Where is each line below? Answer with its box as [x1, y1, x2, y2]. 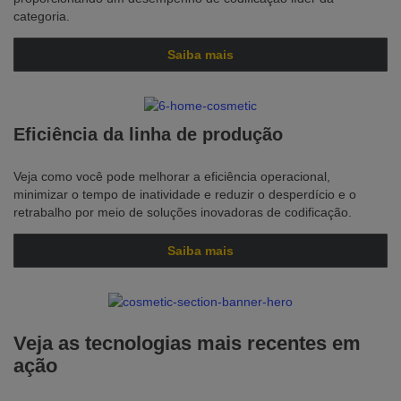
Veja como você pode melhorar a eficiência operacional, [13, 169, 330, 183]
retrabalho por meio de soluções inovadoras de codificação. [13, 205, 352, 219]
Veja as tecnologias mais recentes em [13, 332, 361, 354]
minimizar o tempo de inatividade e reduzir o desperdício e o [13, 187, 356, 201]
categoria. [13, 9, 70, 23]
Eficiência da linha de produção [13, 124, 283, 144]
